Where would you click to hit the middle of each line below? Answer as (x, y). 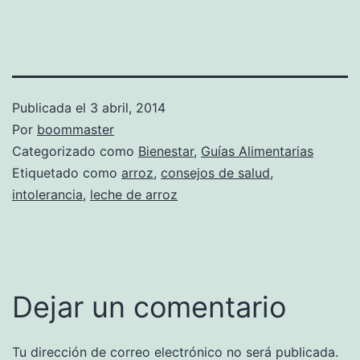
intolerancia (47, 194)
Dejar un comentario (149, 307)
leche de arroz (134, 194)
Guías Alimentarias (257, 151)
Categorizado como (75, 151)
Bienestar (166, 151)
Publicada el (51, 107)
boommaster (76, 129)
